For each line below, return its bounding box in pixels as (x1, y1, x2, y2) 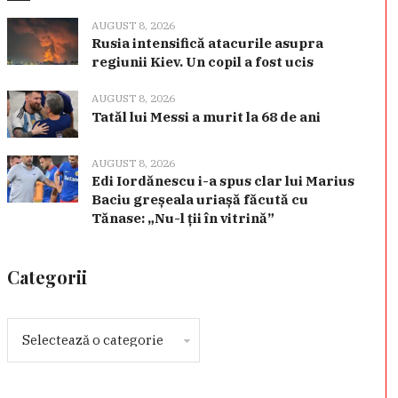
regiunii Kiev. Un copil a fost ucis (91, 53, 314, 71)
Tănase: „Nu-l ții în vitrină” (91, 209, 275, 227)
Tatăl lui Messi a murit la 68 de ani (91, 108, 321, 126)
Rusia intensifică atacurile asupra (91, 35, 323, 52)
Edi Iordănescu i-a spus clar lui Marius (91, 171, 354, 189)
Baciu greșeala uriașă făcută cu (91, 190, 308, 208)
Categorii (6, 264, 87, 289)
